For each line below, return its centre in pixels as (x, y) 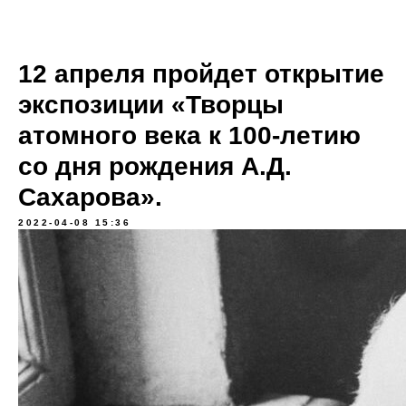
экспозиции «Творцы (151, 105)
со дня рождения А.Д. (155, 166)
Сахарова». (90, 197)
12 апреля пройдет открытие (201, 74)
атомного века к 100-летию (189, 135)
